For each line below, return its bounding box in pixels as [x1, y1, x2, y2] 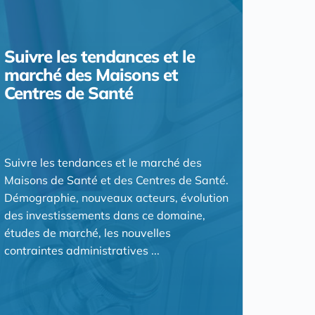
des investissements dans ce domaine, [4, 207, 205, 222]
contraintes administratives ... [4, 243, 160, 257]
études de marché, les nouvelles [4, 225, 171, 240]
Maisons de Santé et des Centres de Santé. [4, 172, 229, 187]
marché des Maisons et [4, 63, 178, 85]
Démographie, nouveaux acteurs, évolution [4, 190, 229, 205]
